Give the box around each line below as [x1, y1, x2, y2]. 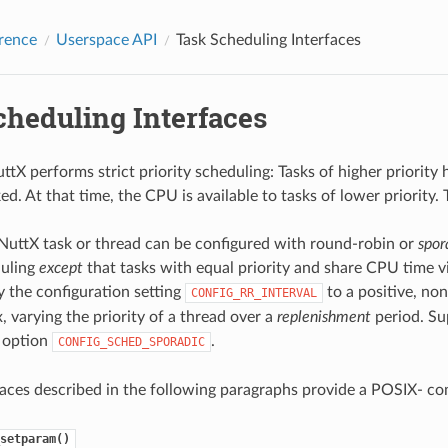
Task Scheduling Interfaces [175, 31, 361, 48]
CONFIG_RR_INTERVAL [190, 285, 317, 300]
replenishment [276, 308, 371, 325]
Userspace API [55, 31, 157, 48]
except [38, 259, 83, 276]
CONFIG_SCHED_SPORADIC [57, 334, 205, 349]
